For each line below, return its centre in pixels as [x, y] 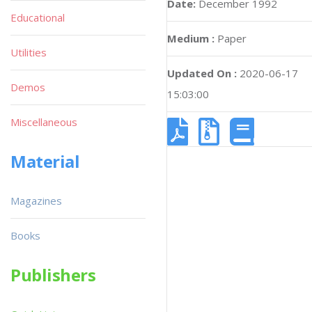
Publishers [53, 275]
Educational [38, 17]
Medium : [191, 38]
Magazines [36, 201]
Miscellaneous [44, 122]
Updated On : [202, 73]
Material [45, 161]
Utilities [29, 52]
